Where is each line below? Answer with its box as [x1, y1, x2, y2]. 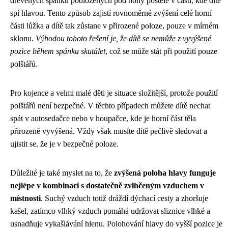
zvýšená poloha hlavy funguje [114, 168, 216, 177]
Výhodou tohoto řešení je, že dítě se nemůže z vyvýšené [36, 34, 211, 43]
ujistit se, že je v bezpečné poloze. [10, 139, 119, 148]
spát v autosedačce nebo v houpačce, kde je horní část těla [10, 113, 196, 123]
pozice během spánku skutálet [10, 46, 105, 55]
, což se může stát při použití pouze [105, 46, 217, 55]
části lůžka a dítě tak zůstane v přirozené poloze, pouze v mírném [10, 21, 218, 30]
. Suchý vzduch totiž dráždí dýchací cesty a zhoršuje [41, 193, 208, 203]
